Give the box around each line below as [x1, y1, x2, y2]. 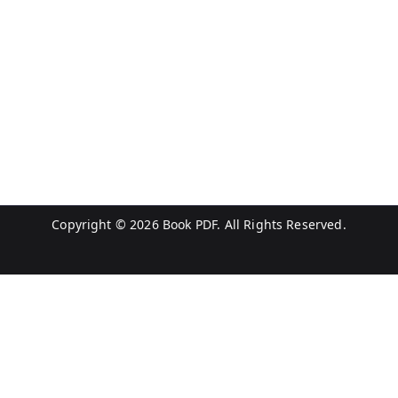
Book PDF [162, 216, 218, 233]
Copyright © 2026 [52, 216, 163, 233]
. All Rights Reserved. [217, 216, 346, 233]
